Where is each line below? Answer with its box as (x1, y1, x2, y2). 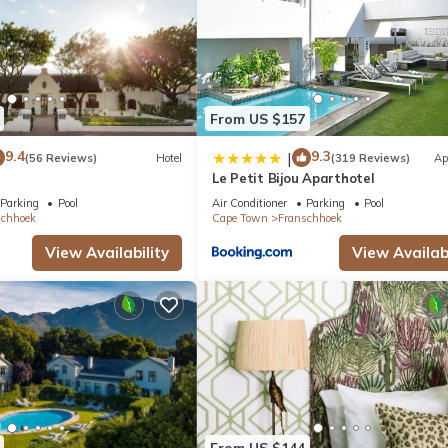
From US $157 (210, 109, 305, 128)
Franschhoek (278, 211, 342, 226)
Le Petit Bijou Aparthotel (212, 170, 375, 187)
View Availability (45, 243, 169, 263)
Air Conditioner (212, 196, 287, 211)
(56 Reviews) (24, 150, 97, 165)
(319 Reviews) (331, 150, 410, 165)
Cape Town (212, 211, 268, 226)
